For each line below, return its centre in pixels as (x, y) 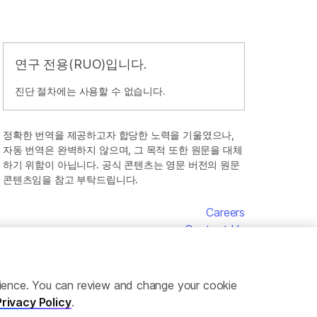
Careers (225, 212)
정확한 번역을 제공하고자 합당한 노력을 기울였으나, (119, 134)
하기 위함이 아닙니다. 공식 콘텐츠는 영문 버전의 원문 (121, 164)
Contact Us (214, 229)
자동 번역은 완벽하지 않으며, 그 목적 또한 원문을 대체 (123, 149)
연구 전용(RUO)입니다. (81, 64)
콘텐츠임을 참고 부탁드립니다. (71, 179)
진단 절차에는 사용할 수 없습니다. (90, 91)
